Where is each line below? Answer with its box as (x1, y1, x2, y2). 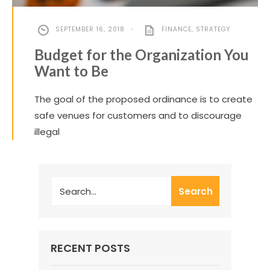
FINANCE (162, 25, 192, 34)
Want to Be (34, 62, 108, 80)
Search (178, 184, 213, 198)
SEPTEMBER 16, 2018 (55, 25, 125, 34)
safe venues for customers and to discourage (34, 109, 242, 122)
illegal (34, 125, 60, 139)
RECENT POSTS (51, 240, 130, 256)
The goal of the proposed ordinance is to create (34, 93, 253, 106)
